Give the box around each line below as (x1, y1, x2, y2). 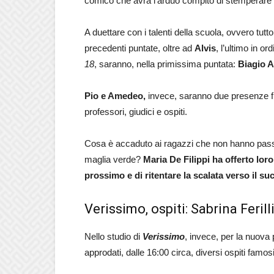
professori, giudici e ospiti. (84, 106, 187, 117)
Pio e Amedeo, (84, 91, 146, 101)
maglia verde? (84, 154, 143, 165)
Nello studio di (84, 231, 143, 242)
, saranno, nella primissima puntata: (94, 59, 238, 69)
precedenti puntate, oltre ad (84, 43, 194, 53)
